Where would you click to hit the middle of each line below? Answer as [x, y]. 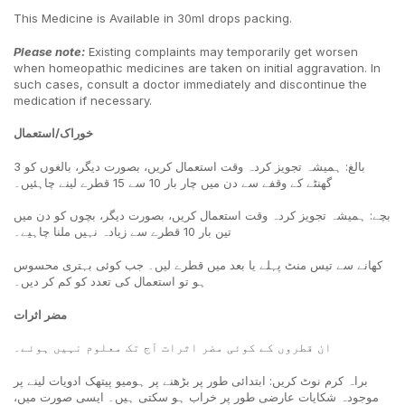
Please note [47, 51]
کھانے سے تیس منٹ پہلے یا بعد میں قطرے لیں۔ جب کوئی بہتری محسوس [198, 265]
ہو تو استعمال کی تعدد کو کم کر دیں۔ [110, 282]
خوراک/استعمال [53, 133]
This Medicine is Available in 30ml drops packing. [153, 19]
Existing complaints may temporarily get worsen [221, 51]
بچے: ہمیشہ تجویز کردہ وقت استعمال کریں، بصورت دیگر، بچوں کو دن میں [202, 216]
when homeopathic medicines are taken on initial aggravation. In [197, 67]
